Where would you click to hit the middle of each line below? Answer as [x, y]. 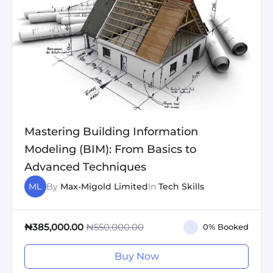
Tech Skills [181, 186]
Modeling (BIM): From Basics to [110, 149]
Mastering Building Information [111, 131]
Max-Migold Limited [104, 186]
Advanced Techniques [85, 166]
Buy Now [136, 256]
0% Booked [226, 227]
